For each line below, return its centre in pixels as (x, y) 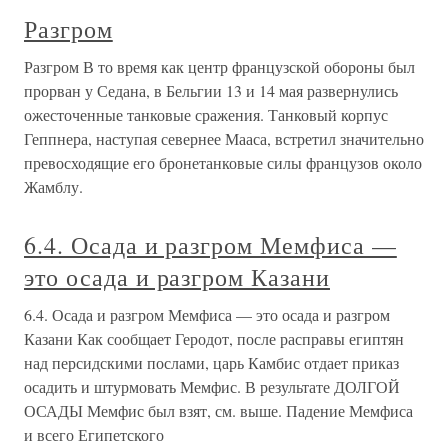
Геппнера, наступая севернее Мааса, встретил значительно (224, 138)
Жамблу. (53, 186)
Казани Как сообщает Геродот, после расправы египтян (214, 338)
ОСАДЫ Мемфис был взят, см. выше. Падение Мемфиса (218, 410)
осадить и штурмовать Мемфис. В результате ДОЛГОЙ (212, 386)
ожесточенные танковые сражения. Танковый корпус (206, 114)
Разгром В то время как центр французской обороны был (219, 66)
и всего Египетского (94, 434)
